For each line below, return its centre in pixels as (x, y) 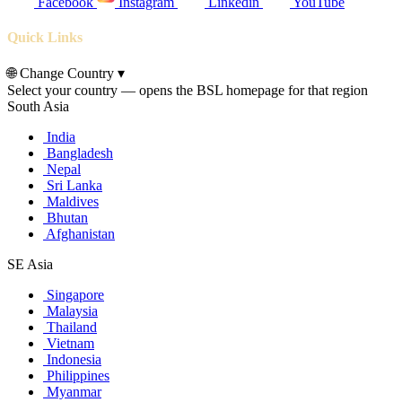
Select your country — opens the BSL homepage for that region (188, 91)
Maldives (71, 202)
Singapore (74, 295)
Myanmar (72, 392)
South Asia (38, 107)
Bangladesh (78, 153)
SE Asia (30, 265)
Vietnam (69, 344)
